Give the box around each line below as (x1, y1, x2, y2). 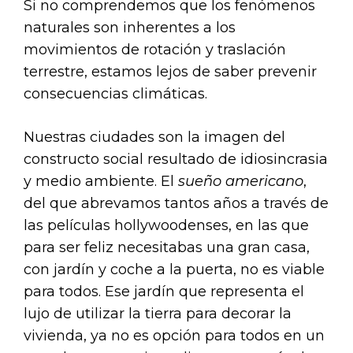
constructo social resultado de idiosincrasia (24, 150, 328, 168)
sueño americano (178, 172, 303, 190)
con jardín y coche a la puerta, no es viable (24, 260, 325, 278)
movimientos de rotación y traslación (24, 40, 286, 58)
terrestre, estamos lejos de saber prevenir (24, 62, 317, 80)
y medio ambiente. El (24, 172, 178, 190)
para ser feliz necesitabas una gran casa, (24, 238, 310, 256)
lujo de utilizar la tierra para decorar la (24, 304, 292, 322)
